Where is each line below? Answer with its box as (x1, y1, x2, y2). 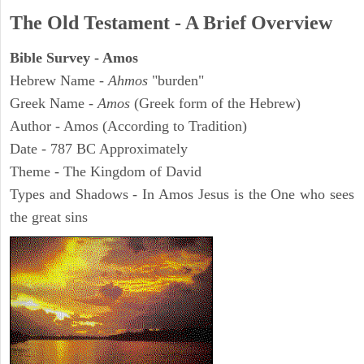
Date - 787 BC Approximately (10, 141, 188, 158)
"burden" (152, 72, 204, 89)
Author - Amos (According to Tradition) (10, 118, 247, 135)
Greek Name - (10, 95, 97, 112)
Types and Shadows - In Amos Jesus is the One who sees (10, 186, 354, 203)
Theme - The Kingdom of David (10, 163, 201, 180)
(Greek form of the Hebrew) (134, 95, 301, 112)
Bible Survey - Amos (10, 50, 138, 67)
